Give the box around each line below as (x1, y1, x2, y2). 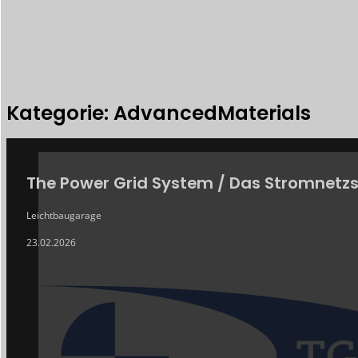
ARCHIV (6, 138, 47, 155)
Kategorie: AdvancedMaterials (6, 99, 311, 126)
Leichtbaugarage (26, 208, 101, 222)
